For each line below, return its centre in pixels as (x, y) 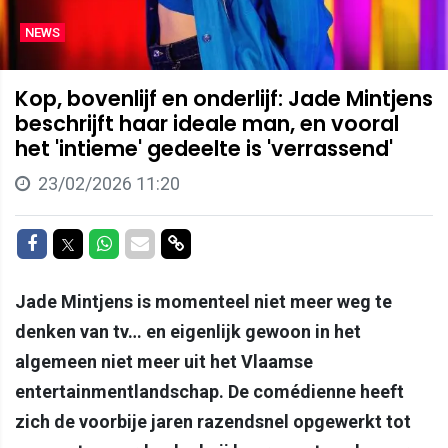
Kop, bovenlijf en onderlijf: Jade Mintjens (224, 99)
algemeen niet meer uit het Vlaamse (164, 362)
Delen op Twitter (139, 243)
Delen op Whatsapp (187, 243)
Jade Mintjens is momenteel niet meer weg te (203, 302)
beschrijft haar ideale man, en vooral (207, 124)
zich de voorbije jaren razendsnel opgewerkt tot (213, 422)
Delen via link (234, 243)
